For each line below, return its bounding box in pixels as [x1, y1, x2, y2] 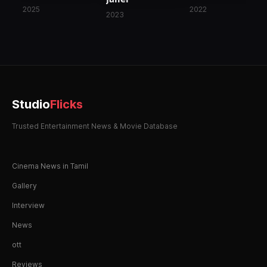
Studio [12, 97, 50, 111]
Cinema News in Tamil [12, 161, 88, 170]
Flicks [50, 97, 83, 111]
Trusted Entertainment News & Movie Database [12, 121, 178, 131]
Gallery [12, 181, 37, 190]
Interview [12, 200, 45, 210]
